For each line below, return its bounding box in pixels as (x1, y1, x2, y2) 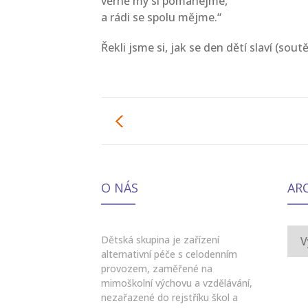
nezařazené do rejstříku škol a (101, 291, 238, 304)
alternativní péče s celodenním (101, 247, 237, 261)
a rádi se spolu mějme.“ (101, 10, 221, 25)
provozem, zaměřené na (101, 262, 212, 275)
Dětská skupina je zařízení (101, 233, 219, 246)
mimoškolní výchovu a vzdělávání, (101, 276, 252, 289)
